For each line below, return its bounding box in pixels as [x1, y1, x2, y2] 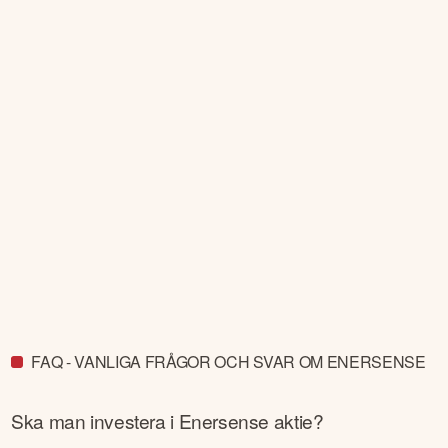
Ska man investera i [11, 406, 179, 434]
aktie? [269, 406, 324, 434]
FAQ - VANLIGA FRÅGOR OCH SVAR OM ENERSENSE [31, 350, 426, 374]
